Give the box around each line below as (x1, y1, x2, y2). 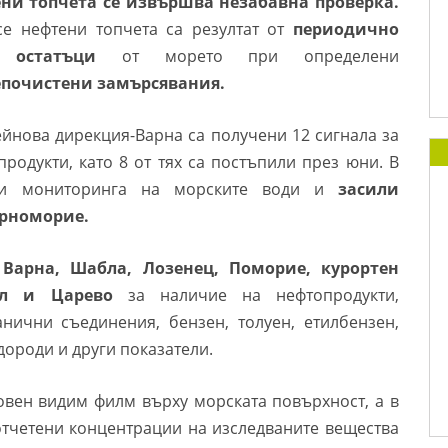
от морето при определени (96, 45, 399, 67)
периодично (293, 18, 399, 40)
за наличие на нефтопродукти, (127, 284, 400, 306)
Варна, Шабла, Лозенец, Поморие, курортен (3, 257, 400, 279)
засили (338, 178, 399, 200)
